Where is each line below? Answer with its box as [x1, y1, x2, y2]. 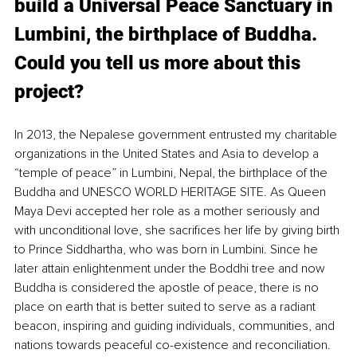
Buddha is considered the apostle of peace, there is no [14, 279, 322, 296]
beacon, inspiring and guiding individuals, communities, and [14, 317, 338, 334]
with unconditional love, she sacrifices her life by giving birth [14, 222, 343, 238]
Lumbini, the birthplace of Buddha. [14, 22, 322, 45]
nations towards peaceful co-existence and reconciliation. [14, 336, 334, 353]
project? [14, 80, 84, 103]
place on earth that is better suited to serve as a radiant [14, 298, 319, 315]
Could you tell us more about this [14, 51, 305, 74]
